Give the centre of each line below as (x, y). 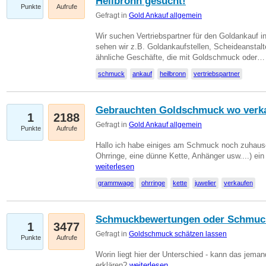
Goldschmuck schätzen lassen (178, 234)
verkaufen (238, 183)
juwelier (205, 183)
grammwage (116, 183)
